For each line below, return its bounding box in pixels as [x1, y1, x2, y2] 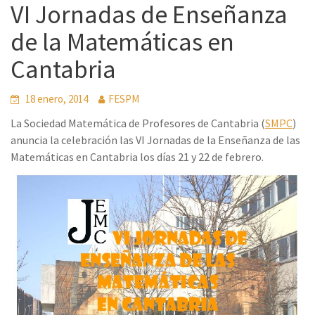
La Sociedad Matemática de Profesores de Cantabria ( [11, 116, 265, 130]
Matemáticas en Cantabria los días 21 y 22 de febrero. [11, 150, 264, 164]
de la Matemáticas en [11, 26, 234, 58]
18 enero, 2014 [25, 92, 88, 105]
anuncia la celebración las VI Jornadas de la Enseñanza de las [11, 133, 300, 147]
